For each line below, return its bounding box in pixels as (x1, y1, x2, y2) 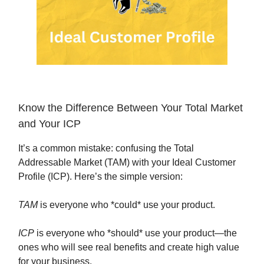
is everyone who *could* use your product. (40, 200, 215, 210)
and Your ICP (18, 118, 81, 130)
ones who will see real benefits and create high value (18, 242, 239, 253)
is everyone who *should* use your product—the (34, 228, 237, 239)
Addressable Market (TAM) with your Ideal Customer (18, 157, 236, 168)
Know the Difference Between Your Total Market (18, 102, 243, 114)
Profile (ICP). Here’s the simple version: (18, 171, 183, 182)
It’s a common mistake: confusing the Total (18, 143, 194, 154)
